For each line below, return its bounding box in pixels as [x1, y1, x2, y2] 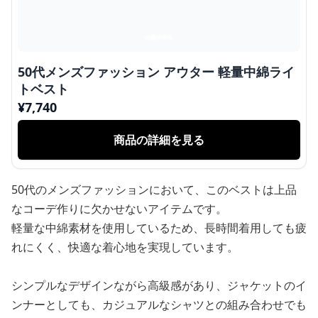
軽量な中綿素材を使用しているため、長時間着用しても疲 [11, 220, 307, 236]
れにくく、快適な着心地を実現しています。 [11, 239, 238, 255]
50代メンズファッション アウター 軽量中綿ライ [18, 63, 295, 80]
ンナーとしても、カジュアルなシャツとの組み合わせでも [11, 297, 307, 312]
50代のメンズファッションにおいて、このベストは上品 [11, 182, 297, 197]
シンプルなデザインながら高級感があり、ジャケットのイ [11, 278, 307, 293]
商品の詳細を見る [114, 132, 204, 148]
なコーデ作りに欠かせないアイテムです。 [11, 201, 227, 216]
